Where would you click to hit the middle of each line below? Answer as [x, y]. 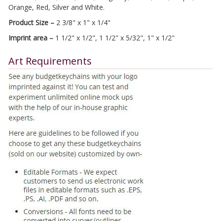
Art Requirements [50, 61]
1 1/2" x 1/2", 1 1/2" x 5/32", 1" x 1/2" [114, 38]
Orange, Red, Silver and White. [56, 7]
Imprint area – [31, 38]
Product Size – [31, 22]
